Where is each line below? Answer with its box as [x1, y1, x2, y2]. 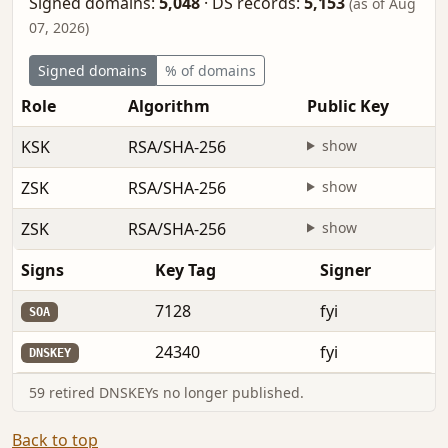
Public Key [307, 94, 389, 117]
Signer [320, 258, 371, 281]
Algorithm [128, 94, 210, 117]
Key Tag [155, 258, 216, 281]
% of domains [165, 60, 256, 80]
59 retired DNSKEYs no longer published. [29, 382, 304, 402]
